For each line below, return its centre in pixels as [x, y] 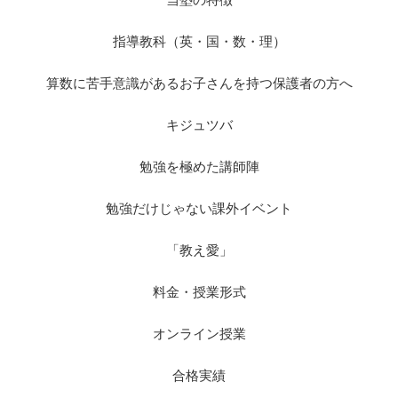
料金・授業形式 [199, 292]
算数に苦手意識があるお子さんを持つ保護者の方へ [199, 84]
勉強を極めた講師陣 [199, 167]
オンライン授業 [199, 334]
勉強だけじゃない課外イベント [199, 209]
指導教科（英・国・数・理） [199, 42]
